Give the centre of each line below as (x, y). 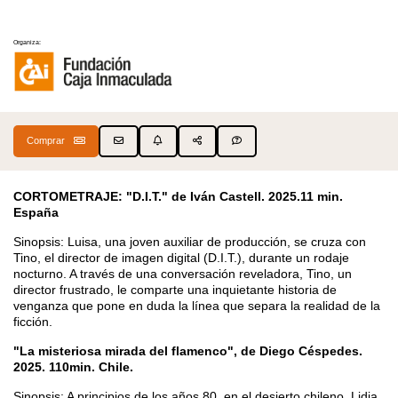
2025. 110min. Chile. (73, 366)
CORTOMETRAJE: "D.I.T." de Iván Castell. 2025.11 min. (178, 196)
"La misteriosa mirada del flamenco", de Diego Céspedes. (188, 350)
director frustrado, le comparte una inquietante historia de (175, 289)
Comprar (46, 141)
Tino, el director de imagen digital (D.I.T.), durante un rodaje (181, 257)
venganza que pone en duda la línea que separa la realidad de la (197, 305)
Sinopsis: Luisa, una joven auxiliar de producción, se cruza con (190, 241)
